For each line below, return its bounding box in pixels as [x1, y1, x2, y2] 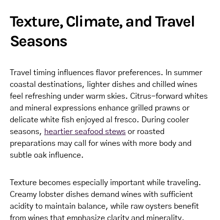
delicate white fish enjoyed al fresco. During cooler [10, 115, 189, 124]
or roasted [126, 127, 165, 136]
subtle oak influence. [10, 151, 84, 159]
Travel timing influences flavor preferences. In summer [10, 68, 202, 77]
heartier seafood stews [44, 127, 126, 136]
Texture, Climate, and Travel [10, 12, 195, 30]
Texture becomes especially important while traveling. [10, 178, 201, 187]
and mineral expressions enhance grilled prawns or [10, 104, 190, 112]
